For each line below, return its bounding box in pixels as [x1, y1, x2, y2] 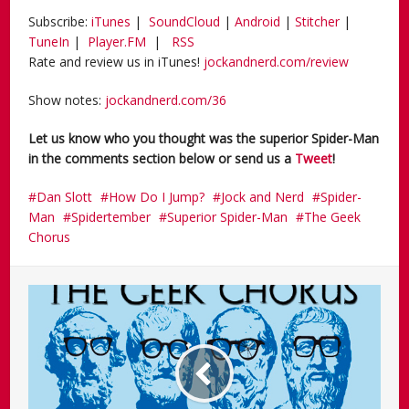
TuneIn [28, 32, 70, 50]
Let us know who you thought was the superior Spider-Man [28, 129, 380, 147]
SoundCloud [149, 12, 221, 30]
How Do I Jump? [109, 187, 205, 205]
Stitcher [295, 12, 341, 30]
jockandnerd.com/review [204, 52, 350, 70]
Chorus [28, 227, 71, 246]
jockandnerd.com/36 [105, 90, 227, 109]
